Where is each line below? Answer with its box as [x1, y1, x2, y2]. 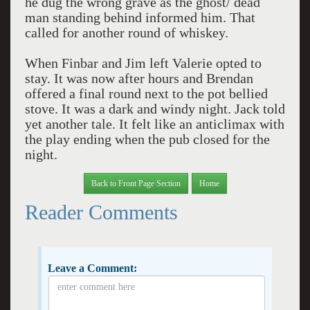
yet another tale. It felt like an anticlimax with [24, 116, 284, 131]
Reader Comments [24, 200, 178, 224]
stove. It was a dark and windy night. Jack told [24, 101, 285, 116]
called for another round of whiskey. [24, 25, 228, 40]
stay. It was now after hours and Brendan [24, 71, 253, 86]
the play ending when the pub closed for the [24, 131, 270, 147]
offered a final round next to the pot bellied [24, 86, 268, 101]
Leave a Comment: [47, 262, 137, 274]
